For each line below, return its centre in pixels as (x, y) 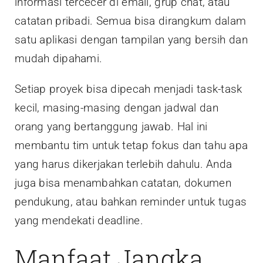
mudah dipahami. (59, 58)
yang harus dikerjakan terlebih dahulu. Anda (124, 164)
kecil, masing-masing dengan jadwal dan (117, 107)
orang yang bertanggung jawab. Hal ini (111, 126)
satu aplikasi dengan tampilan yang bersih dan (131, 39)
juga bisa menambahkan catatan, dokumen (123, 183)
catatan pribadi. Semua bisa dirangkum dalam (131, 21)
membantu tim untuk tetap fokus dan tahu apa (131, 145)
